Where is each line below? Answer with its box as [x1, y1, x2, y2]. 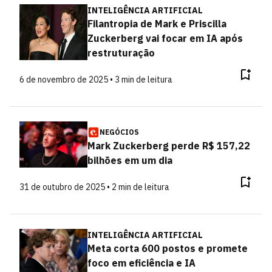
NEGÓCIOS [99, 127, 139, 137]
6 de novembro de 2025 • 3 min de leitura [19, 74, 172, 85]
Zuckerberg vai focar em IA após [87, 32, 243, 44]
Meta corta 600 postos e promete [87, 242, 248, 254]
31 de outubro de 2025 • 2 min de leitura [19, 182, 169, 192]
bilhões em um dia [87, 154, 172, 166]
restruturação [87, 47, 155, 59]
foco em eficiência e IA [87, 257, 195, 269]
